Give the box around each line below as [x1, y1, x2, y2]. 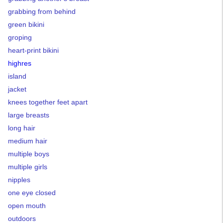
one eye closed [8, 188, 56, 197]
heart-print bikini [8, 46, 59, 54]
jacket [8, 85, 26, 93]
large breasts [8, 111, 49, 119]
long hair [8, 123, 35, 132]
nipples [8, 175, 30, 184]
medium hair [8, 136, 47, 145]
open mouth [8, 201, 46, 210]
